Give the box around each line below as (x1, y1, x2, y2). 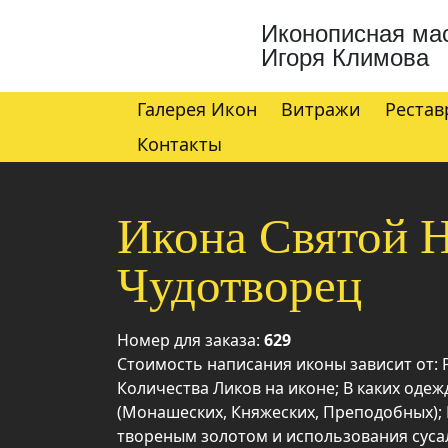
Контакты (137, 132, 222, 156)
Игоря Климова (261, 44, 429, 71)
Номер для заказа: (117, 329, 264, 351)
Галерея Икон (137, 97, 257, 121)
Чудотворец (117, 258, 362, 313)
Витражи (281, 97, 361, 121)
